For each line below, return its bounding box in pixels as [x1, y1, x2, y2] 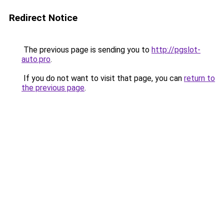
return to [184, 73, 215, 83]
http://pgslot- [151, 45, 200, 54]
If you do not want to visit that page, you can [21, 73, 184, 83]
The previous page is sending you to [21, 45, 151, 54]
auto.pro [21, 54, 50, 64]
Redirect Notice [9, 12, 77, 23]
